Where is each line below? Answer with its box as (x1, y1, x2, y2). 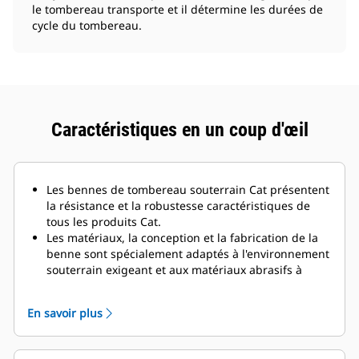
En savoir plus (27, 305, 103, 321)
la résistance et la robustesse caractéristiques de (46, 198, 310, 214)
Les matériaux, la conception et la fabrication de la (46, 230, 318, 246)
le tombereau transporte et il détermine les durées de (32, 2, 323, 18)
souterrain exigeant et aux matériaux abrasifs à (46, 262, 302, 278)
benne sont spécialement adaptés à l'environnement (46, 246, 329, 262)
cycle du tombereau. (32, 18, 142, 34)
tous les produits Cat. (46, 214, 164, 230)
